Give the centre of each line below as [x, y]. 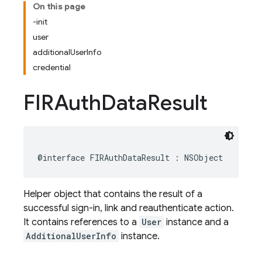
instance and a [196, 222]
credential [52, 67]
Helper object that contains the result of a [113, 194]
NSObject [204, 158]
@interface [61, 158]
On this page [59, 6]
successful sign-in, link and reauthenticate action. [129, 208]
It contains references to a [81, 222]
